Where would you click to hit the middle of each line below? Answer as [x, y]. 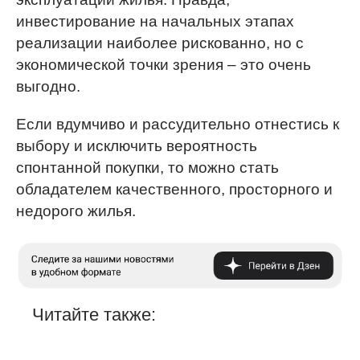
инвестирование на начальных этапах [155, 21]
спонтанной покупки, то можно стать [147, 168]
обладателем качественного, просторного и [174, 189]
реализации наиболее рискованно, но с [160, 43]
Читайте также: [94, 315]
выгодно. [48, 86]
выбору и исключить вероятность [137, 146]
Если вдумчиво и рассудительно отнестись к [178, 124]
